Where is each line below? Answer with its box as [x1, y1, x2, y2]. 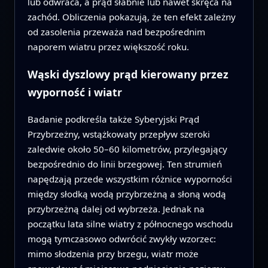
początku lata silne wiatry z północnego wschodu [27, 218, 233, 230]
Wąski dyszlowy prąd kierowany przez [27, 67, 229, 82]
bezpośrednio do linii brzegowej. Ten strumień [27, 158, 222, 170]
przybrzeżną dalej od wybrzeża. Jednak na [27, 203, 205, 215]
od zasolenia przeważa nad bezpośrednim [27, 26, 205, 38]
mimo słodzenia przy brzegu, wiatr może [27, 248, 199, 260]
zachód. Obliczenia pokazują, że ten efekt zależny [27, 11, 236, 23]
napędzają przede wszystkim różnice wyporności [27, 173, 232, 185]
